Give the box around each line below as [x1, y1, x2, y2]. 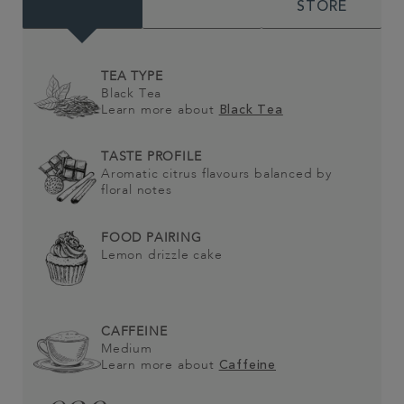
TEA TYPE [101, 69, 163, 83]
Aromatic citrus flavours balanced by [101, 168, 332, 180]
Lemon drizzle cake [101, 248, 223, 262]
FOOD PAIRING [101, 231, 202, 244]
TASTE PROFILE [101, 151, 202, 163]
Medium [101, 343, 157, 355]
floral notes [101, 184, 172, 197]
